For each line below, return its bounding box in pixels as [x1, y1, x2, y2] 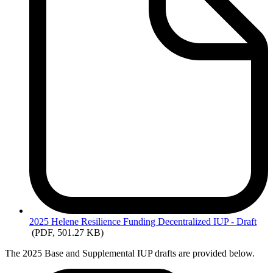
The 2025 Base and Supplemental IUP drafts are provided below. [5, 248, 255, 259]
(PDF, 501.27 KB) [32, 227, 104, 238]
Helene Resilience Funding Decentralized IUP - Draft [51, 216, 257, 227]
